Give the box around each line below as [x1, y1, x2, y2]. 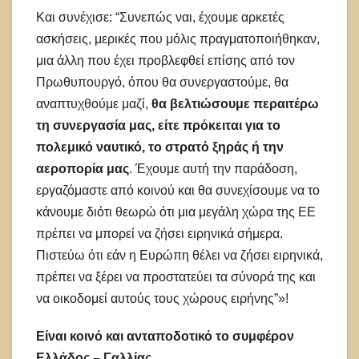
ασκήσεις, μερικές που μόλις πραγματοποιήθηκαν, [36, 32, 320, 46]
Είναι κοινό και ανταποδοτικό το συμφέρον [36, 329, 294, 344]
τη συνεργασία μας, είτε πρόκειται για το [36, 119, 280, 133]
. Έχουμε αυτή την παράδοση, [129, 162, 297, 176]
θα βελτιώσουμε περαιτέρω [151, 97, 319, 111]
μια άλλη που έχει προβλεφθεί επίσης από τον [36, 54, 295, 68]
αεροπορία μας [36, 162, 129, 176]
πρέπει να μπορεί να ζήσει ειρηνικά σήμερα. [36, 227, 283, 241]
